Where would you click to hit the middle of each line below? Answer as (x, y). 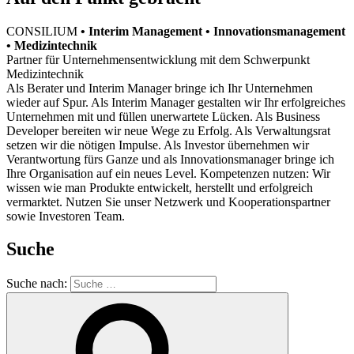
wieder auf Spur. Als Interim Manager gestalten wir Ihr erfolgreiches (176, 102)
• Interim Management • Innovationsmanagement (213, 31)
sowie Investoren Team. (66, 216)
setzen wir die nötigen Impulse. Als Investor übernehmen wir (158, 145)
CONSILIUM (43, 31)
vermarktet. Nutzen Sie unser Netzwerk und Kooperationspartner (168, 201)
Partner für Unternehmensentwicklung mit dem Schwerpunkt (158, 59)
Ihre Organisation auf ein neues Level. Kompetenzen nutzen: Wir (168, 173)
